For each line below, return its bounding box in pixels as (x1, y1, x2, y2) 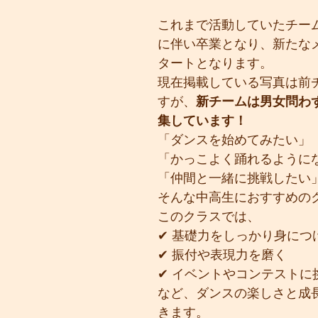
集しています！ (158, 114, 247, 128)
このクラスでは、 (158, 209, 260, 224)
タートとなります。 (158, 56, 273, 70)
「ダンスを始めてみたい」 (158, 133, 311, 147)
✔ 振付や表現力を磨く (158, 248, 287, 262)
